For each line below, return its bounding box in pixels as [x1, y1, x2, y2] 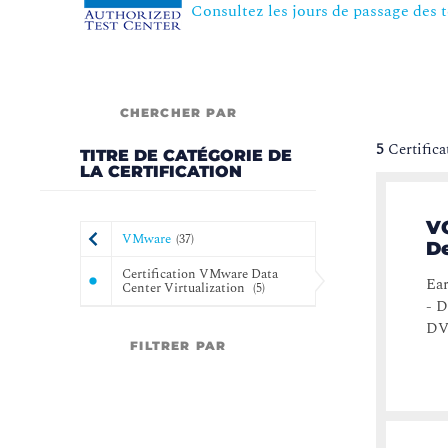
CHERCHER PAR [119, 105, 237, 121]
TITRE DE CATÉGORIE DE [80, 146, 293, 166]
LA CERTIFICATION [80, 162, 243, 182]
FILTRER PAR [130, 338, 227, 354]
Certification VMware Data [122, 264, 279, 285]
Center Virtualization [122, 278, 246, 299]
